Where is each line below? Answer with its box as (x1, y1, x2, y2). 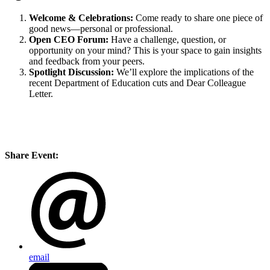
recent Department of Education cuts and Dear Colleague (29, 78, 246, 89)
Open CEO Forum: (29, 34, 111, 45)
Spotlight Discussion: (29, 67, 114, 78)
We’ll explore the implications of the (114, 67, 254, 78)
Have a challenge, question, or (111, 34, 226, 45)
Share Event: (5, 150, 58, 161)
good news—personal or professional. (29, 24, 173, 34)
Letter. (29, 89, 53, 99)
